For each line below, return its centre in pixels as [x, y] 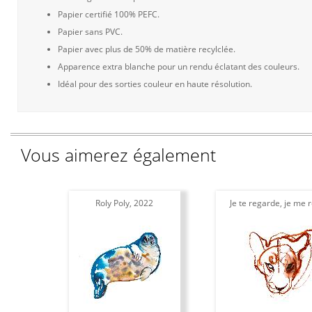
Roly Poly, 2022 [124, 203]
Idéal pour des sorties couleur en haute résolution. [155, 84]
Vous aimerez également [118, 155]
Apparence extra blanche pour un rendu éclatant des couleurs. [179, 67]
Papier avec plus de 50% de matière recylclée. [147, 49]
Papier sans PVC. [90, 32]
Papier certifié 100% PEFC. [109, 14]
